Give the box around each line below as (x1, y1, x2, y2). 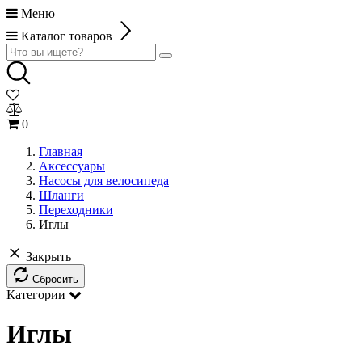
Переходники (39, 203, 113, 217)
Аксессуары (39, 159, 105, 173)
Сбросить (32, 273, 78, 285)
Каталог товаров (21, 29, 112, 43)
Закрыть (26, 250, 71, 263)
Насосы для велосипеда (39, 174, 169, 187)
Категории (6, 288, 65, 301)
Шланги (39, 188, 84, 202)
